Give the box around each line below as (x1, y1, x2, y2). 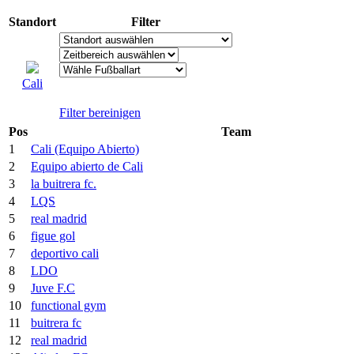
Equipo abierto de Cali (31, 159, 143, 173)
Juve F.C (31, 281, 75, 295)
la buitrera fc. (31, 176, 96, 190)
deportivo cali (31, 246, 99, 260)
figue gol (31, 228, 75, 243)
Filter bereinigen (59, 105, 141, 119)
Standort (9, 14, 56, 28)
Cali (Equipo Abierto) (31, 141, 139, 156)
